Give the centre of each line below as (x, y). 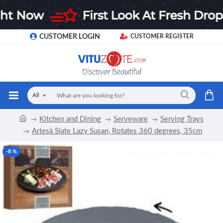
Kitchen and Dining (70, 119)
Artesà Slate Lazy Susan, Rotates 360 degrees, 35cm (117, 131)
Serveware (131, 119)
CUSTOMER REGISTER (162, 36)
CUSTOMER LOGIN (69, 37)
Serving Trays (182, 119)
